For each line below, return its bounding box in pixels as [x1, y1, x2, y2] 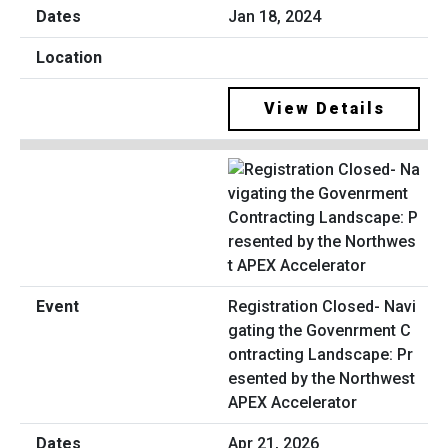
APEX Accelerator [228, 392, 357, 412]
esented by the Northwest [228, 368, 415, 388]
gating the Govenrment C [228, 320, 411, 340]
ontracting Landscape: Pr [228, 344, 413, 364]
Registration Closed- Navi [228, 296, 416, 316]
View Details [263, 99, 385, 119]
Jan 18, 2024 [228, 7, 321, 27]
